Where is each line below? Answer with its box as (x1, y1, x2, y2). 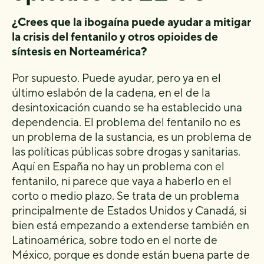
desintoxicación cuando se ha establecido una (12, 100, 242, 114)
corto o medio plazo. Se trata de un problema (12, 189, 239, 202)
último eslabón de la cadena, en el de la (12, 85, 210, 99)
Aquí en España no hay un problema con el (12, 159, 225, 173)
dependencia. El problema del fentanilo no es (12, 115, 240, 128)
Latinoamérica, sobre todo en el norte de (12, 233, 217, 246)
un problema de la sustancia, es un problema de (12, 130, 252, 143)
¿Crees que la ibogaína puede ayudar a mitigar (12, 15, 251, 28)
